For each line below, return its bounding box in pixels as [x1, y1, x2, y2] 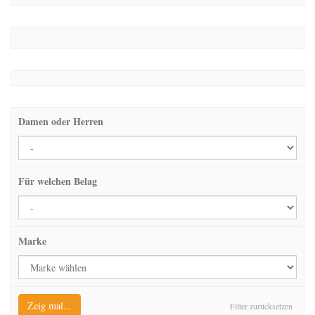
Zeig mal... [27, 298, 72, 312]
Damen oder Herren [18, 113, 103, 129]
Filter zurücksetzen [230, 300, 292, 311]
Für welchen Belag [18, 173, 97, 188]
